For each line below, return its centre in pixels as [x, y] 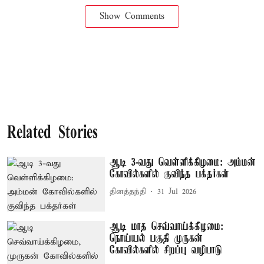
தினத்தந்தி [128, 192]
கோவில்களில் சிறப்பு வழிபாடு [166, 251]
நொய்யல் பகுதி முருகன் [156, 239]
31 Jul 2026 [177, 192]
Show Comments [132, 16]
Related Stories [52, 133]
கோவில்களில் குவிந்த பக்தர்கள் [170, 174]
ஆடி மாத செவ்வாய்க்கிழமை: [167, 227]
